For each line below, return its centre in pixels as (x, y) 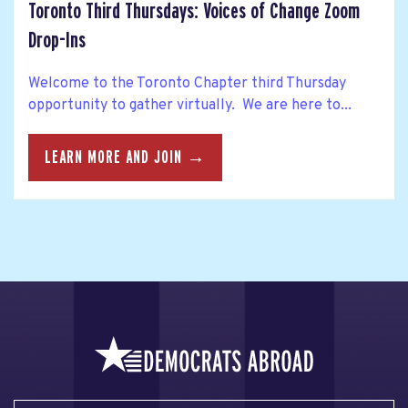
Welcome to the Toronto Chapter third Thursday (187, 84)
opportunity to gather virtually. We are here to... (190, 106)
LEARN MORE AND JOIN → (125, 158)
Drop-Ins (57, 40)
